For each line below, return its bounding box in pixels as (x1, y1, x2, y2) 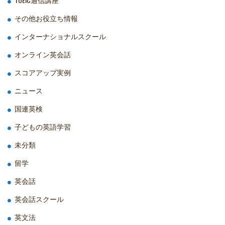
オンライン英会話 (15, 49, 71, 60)
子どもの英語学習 (15, 121, 71, 132)
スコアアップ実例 (15, 67, 71, 78)
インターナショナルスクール (15, 31, 106, 42)
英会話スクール (15, 193, 64, 204)
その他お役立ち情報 (15, 13, 78, 24)
